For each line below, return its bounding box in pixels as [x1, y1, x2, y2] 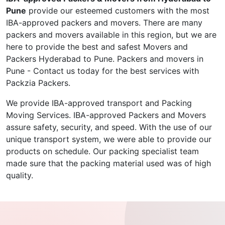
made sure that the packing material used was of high [6, 158, 211, 169]
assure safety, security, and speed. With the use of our [6, 122, 212, 133]
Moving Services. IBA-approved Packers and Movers [6, 110, 206, 121]
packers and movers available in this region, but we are [6, 30, 216, 40]
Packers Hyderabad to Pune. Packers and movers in [6, 54, 203, 64]
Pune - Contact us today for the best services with [6, 66, 199, 76]
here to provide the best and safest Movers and [6, 42, 188, 52]
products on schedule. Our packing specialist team [6, 146, 199, 157]
